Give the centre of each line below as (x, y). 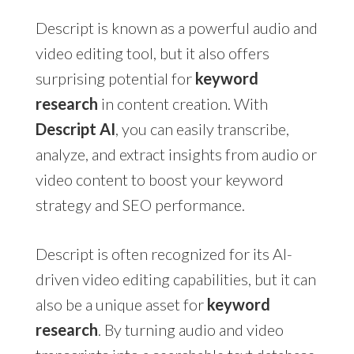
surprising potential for (115, 78)
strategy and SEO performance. (140, 204)
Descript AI (75, 128)
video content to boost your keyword (159, 179)
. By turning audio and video (190, 329)
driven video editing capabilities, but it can (175, 279)
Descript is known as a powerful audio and (176, 27)
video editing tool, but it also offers (152, 53)
